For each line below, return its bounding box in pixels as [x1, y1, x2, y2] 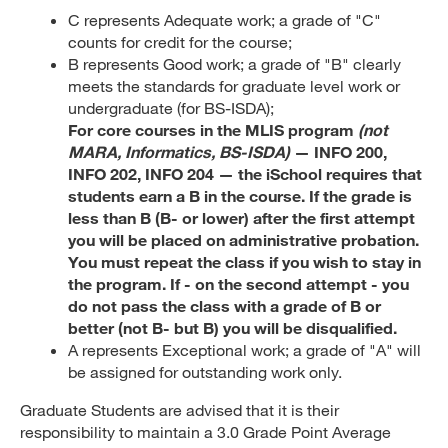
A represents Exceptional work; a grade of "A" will [68, 340, 421, 359]
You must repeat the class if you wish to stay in [68, 252, 421, 271]
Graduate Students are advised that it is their [20, 400, 339, 419]
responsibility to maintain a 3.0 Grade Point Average [20, 422, 391, 441]
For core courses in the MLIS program [68, 120, 358, 139]
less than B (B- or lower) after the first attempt [68, 208, 415, 227]
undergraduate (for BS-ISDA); [68, 98, 274, 117]
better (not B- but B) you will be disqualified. [68, 318, 397, 337]
